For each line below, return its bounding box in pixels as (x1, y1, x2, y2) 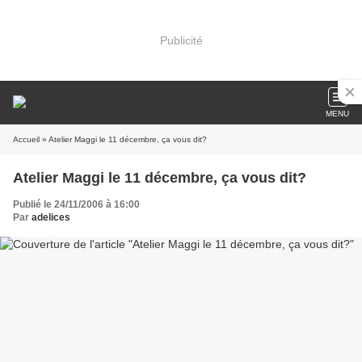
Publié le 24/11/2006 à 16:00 (13, 199, 140, 210)
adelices (32, 212, 70, 223)
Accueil (13, 135, 40, 144)
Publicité (159, 33, 203, 47)
